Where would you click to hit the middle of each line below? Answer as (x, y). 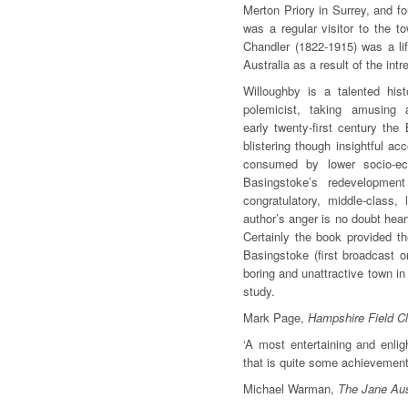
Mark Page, (275, 317)
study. (259, 291)
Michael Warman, (291, 388)
